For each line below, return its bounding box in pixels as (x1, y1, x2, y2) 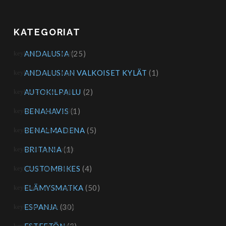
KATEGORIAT (13, 27, 81, 38)
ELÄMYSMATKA (24, 183, 84, 193)
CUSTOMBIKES (24, 164, 81, 174)
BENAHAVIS (24, 106, 69, 116)
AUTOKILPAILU (24, 87, 82, 97)
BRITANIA (24, 145, 62, 154)
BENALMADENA (24, 126, 85, 135)
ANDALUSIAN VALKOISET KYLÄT (24, 68, 147, 78)
